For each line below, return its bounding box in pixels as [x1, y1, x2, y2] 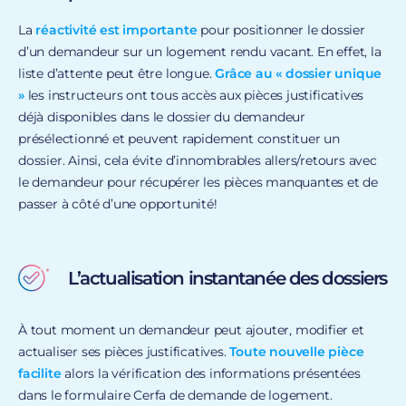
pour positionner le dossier [197, 21, 365, 38]
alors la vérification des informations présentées [61, 364, 361, 382]
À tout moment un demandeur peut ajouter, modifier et [18, 321, 364, 338]
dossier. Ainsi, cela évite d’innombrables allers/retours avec [18, 151, 377, 169]
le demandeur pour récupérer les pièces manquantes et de [18, 173, 378, 190]
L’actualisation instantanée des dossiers [68, 266, 387, 289]
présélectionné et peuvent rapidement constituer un [18, 130, 340, 147]
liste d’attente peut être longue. [18, 64, 216, 82]
